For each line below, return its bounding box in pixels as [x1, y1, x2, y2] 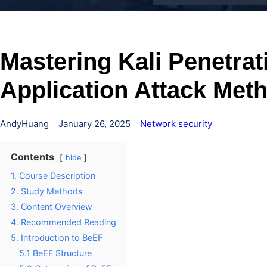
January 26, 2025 [58, 118, 131, 129]
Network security [140, 118, 212, 129]
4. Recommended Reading [11, 217, 116, 227]
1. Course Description [11, 170, 95, 181]
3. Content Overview [11, 201, 92, 212]
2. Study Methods [11, 186, 83, 196]
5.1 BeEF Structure [19, 248, 92, 258]
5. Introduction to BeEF [11, 232, 103, 243]
